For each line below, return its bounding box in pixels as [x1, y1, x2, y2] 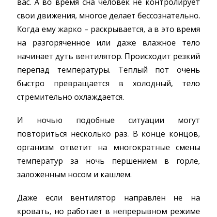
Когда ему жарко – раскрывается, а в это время [17, 24, 200, 34]
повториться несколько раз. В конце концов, [17, 128, 200, 139]
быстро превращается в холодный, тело [17, 78, 200, 89]
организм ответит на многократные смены [17, 142, 200, 153]
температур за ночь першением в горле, [17, 155, 200, 166]
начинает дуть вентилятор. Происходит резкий [17, 51, 200, 62]
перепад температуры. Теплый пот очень [17, 64, 200, 75]
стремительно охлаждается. [17, 92, 124, 102]
